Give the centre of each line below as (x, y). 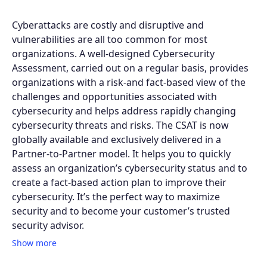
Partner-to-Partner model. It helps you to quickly (121, 154)
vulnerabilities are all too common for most (110, 40)
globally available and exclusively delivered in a (117, 140)
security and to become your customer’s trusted (121, 211)
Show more (34, 243)
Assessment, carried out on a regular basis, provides (130, 68)
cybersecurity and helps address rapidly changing (124, 111)
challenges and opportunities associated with (114, 97)
